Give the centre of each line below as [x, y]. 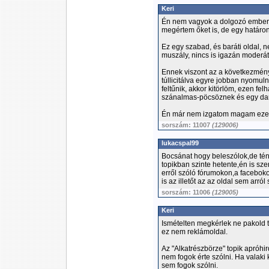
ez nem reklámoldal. [195, 232]
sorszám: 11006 [187, 192]
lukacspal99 [180, 143]
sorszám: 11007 [187, 125]
